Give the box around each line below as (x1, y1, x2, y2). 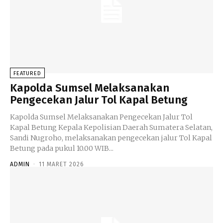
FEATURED (13, 70, 41, 77)
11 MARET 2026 (39, 160, 84, 168)
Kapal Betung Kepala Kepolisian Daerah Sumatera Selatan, (10, 122, 58, 132)
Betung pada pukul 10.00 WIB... (10, 143, 113, 153)
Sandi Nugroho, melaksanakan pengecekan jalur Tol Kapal (10, 133, 212, 142)
